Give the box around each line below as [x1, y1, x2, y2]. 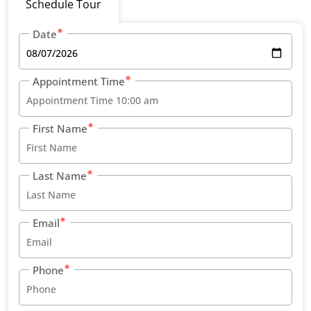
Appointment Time [33, 74, 125, 89]
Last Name [33, 169, 87, 183]
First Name [33, 121, 87, 136]
